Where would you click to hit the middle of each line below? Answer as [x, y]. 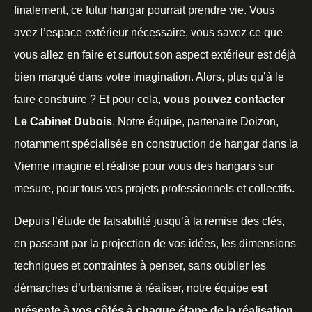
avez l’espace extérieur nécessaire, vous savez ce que [148, 33]
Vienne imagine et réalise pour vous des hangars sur [144, 166]
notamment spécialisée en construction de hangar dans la [156, 144]
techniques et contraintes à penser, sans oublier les [140, 265]
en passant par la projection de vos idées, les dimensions [155, 243]
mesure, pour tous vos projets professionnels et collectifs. [154, 189]
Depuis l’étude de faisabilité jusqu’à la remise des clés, [149, 221]
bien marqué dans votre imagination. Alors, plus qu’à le [149, 77]
